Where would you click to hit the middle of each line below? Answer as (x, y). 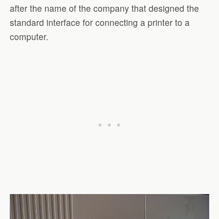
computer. (29, 37)
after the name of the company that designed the (104, 8)
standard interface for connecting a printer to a (100, 22)
